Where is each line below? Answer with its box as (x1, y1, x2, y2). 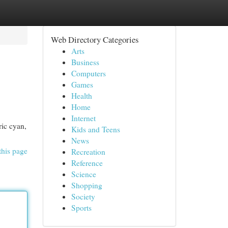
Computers (71, 68, 106, 78)
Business (71, 57, 99, 67)
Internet (71, 113, 96, 123)
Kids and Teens (71, 124, 120, 134)
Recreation (71, 147, 105, 157)
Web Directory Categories (50, 34, 138, 45)
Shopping (71, 180, 102, 190)
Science (71, 169, 96, 179)
